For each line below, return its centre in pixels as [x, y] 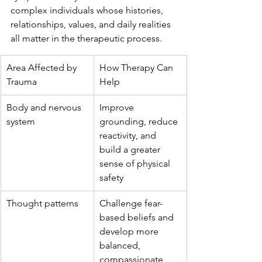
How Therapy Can [137, 68]
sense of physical [136, 163]
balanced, [121, 245]
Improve [118, 107]
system [21, 121]
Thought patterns [42, 203]
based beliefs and [138, 217]
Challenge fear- [131, 203]
